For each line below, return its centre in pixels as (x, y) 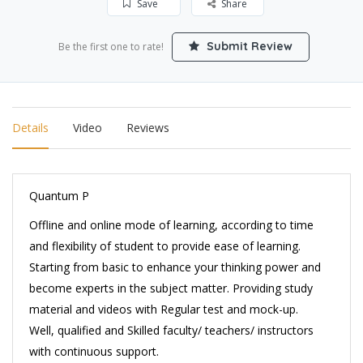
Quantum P (59, 196)
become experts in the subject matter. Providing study (171, 288)
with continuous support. (94, 351)
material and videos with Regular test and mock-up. (164, 309)
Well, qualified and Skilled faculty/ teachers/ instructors (171, 330)
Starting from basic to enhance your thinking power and (175, 267)
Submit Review (248, 46)
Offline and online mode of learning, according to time (171, 225)
